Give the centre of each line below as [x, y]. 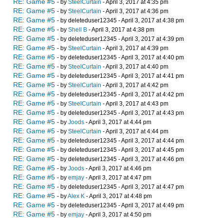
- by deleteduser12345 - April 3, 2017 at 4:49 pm [120, 206]
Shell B [78, 30]
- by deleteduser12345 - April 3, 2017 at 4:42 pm [120, 95]
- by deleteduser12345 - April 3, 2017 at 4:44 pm [120, 141]
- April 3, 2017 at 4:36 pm [135, 11]
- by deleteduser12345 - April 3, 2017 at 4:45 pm [120, 150]
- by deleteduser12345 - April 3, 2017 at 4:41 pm [120, 76]
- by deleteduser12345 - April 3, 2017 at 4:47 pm [120, 187]
